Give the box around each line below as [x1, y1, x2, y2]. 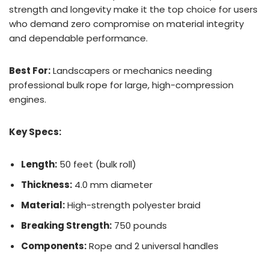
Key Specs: [9, 125, 61, 138]
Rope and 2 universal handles [86, 239, 219, 252]
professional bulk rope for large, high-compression [9, 78, 234, 91]
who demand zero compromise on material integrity [9, 17, 244, 30]
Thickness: [21, 178, 72, 191]
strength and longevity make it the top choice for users [9, 2, 258, 16]
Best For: [9, 64, 50, 77]
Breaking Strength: [21, 219, 112, 232]
